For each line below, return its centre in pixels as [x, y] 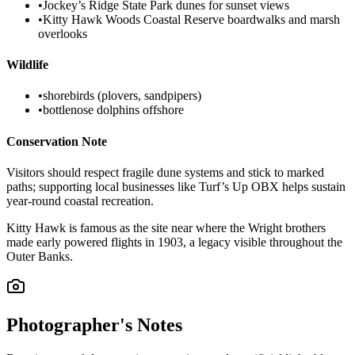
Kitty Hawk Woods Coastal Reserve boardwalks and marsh [191, 19]
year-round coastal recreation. [80, 200]
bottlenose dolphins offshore [113, 110]
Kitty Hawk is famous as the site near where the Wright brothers [166, 227]
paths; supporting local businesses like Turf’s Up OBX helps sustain [176, 186]
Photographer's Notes [94, 324]
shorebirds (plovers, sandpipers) [122, 96]
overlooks [63, 33]
